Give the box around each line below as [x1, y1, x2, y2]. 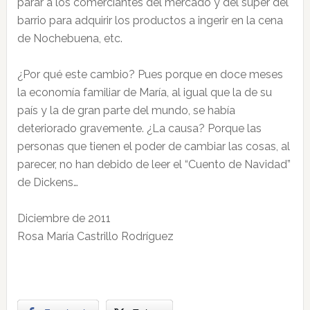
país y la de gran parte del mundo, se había [17, 104, 235, 117]
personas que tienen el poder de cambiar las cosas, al [17, 140, 290, 153]
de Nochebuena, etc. [17, 32, 122, 45]
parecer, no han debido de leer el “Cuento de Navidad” [17, 158, 291, 171]
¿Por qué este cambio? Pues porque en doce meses [17, 68, 283, 81]
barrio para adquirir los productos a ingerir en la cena [17, 14, 283, 27]
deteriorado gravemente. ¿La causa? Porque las [17, 122, 262, 135]
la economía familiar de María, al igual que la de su [17, 86, 272, 99]
